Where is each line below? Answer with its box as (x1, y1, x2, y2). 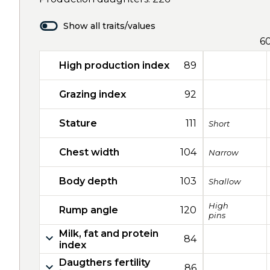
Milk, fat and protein (59, 227, 159, 239)
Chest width (59, 146, 119, 158)
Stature (59, 118, 97, 129)
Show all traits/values (63, 20, 155, 31)
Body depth (59, 175, 118, 187)
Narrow (209, 147, 238, 157)
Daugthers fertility (59, 256, 150, 268)
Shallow (209, 176, 240, 186)
